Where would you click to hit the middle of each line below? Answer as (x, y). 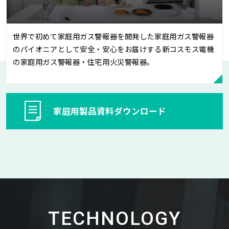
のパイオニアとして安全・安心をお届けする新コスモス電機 (113, 49)
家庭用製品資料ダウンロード (109, 111)
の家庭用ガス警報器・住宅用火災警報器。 (84, 61)
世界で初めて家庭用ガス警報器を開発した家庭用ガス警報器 (113, 36)
